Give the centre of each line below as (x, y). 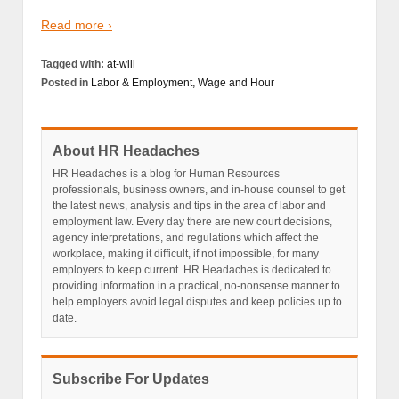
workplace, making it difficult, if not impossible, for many (186, 253)
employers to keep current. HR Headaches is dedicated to (192, 269)
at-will (121, 64)
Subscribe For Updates (131, 379)
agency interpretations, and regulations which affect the (186, 237)
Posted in (66, 82)
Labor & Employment (142, 82)
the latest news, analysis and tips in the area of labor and (189, 205)
